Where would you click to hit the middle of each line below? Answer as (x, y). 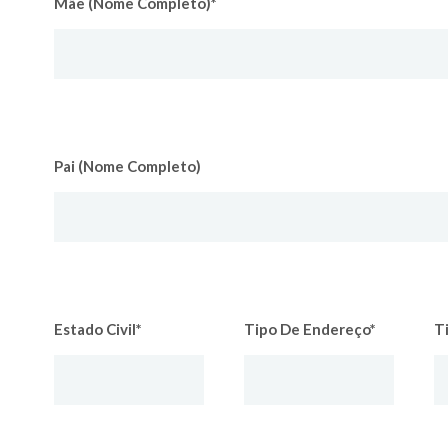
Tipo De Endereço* (310, 329)
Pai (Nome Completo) (127, 166)
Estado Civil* (98, 329)
